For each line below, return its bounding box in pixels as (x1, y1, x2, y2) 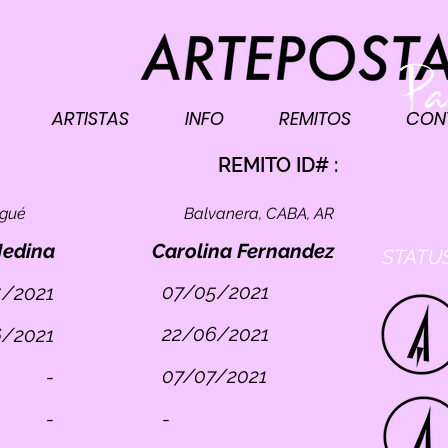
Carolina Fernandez (152, 239, 334, 263)
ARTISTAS (52, 106, 129, 131)
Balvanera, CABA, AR (184, 204, 334, 223)
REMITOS (278, 106, 351, 131)
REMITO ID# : (218, 153, 338, 177)
